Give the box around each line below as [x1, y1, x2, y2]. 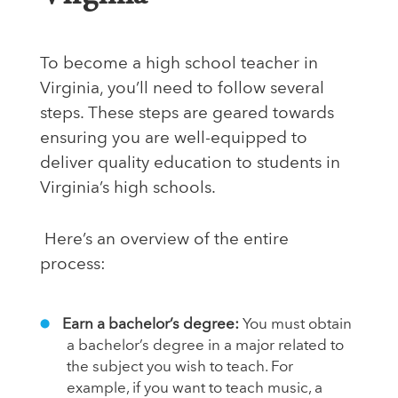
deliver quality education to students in [40, 155, 340, 173]
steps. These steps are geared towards [40, 106, 334, 123]
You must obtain [242, 317, 352, 333]
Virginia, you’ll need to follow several [40, 81, 324, 99]
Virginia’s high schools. [40, 180, 216, 198]
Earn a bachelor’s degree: [61, 317, 243, 333]
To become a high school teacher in [40, 56, 318, 74]
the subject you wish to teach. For [67, 360, 293, 376]
